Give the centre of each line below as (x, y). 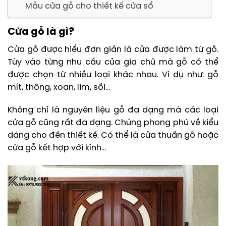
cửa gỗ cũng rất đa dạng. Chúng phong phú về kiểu (113, 123)
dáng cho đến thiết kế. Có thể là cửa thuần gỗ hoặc (113, 136)
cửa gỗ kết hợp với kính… (57, 148)
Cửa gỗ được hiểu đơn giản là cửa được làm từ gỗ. (113, 49)
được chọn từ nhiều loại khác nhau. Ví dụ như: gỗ (113, 75)
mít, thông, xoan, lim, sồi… (59, 87)
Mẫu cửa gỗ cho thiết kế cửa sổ (89, 7)
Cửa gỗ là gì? (41, 33)
